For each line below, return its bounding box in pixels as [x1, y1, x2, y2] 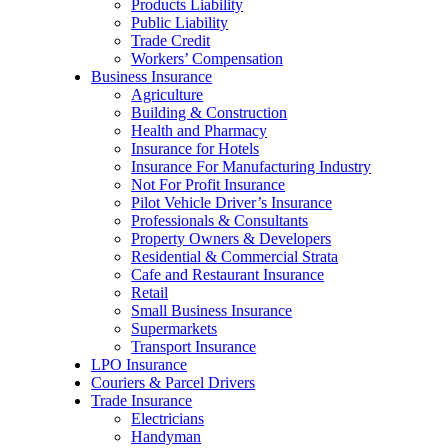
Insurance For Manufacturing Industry [131, 158, 372, 175]
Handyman [131, 428, 202, 445]
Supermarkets [131, 320, 218, 337]
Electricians [131, 410, 205, 427]
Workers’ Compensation [131, 50, 284, 67]
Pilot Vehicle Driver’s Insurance [131, 194, 333, 211]
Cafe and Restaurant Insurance [131, 266, 325, 283]
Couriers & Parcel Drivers [91, 374, 256, 391]
